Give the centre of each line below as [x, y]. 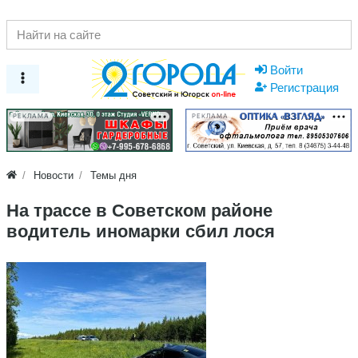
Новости [54, 175]
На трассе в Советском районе [139, 210]
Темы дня [114, 175]
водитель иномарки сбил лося [141, 231]
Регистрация [304, 87]
